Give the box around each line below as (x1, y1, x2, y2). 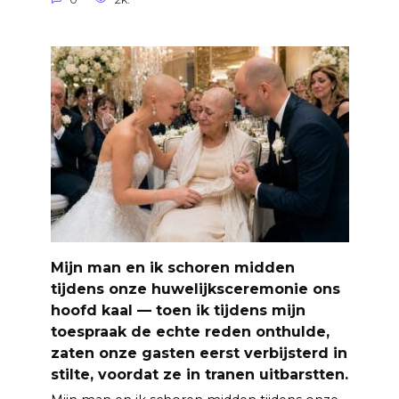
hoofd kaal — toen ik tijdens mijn (50, 301, 305, 319)
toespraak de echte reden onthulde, (50, 322, 330, 340)
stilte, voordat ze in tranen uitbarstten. (50, 365, 348, 383)
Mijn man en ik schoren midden (50, 258, 295, 276)
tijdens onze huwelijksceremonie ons (50, 280, 340, 297)
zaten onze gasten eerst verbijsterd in (50, 344, 347, 362)
